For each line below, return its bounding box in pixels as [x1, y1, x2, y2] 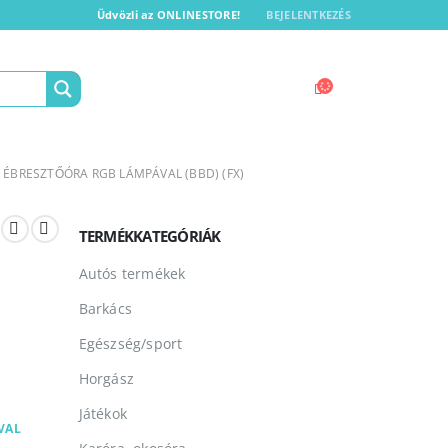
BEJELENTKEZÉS [266, 7, 351, 23]
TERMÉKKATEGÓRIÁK [78, 226, 221, 247]
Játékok [78, 404, 127, 424]
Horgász [78, 369, 134, 389]
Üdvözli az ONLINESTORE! [96, 7, 241, 23]
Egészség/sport [78, 334, 183, 354]
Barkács [78, 299, 132, 319]
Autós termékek [78, 264, 186, 284]
